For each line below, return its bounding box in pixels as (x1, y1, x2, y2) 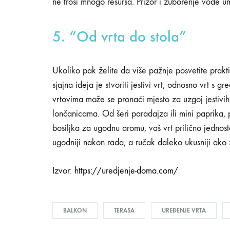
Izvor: (52, 165, 74, 176)
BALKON (63, 207, 87, 214)
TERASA (114, 207, 135, 214)
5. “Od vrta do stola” (52, 27, 186, 46)
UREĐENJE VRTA (162, 207, 206, 214)
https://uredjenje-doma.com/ (74, 165, 178, 176)
